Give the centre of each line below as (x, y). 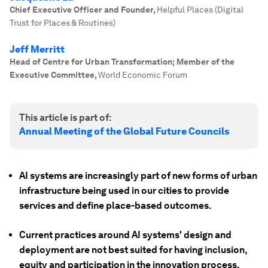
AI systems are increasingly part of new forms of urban (138, 176)
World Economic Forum (143, 75)
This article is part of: (65, 118)
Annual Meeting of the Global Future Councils (124, 131)
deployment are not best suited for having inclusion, (133, 250)
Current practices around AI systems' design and (125, 235)
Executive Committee (52, 75)
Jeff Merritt (37, 49)
